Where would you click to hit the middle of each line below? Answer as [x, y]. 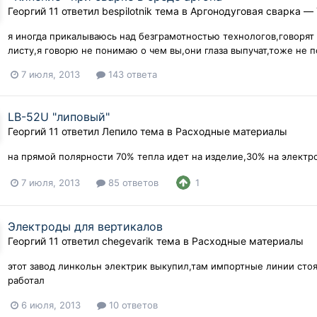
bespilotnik [127, 11]
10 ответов [132, 305]
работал [27, 281]
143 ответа [132, 75]
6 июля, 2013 [51, 305]
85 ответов [132, 182]
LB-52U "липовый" [59, 117]
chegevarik [128, 241]
